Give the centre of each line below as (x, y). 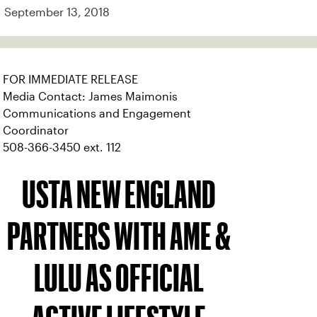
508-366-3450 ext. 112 (62, 148)
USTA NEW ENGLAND (119, 194)
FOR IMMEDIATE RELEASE (70, 80)
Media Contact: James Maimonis (90, 97)
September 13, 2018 (57, 12)
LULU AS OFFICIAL (119, 278)
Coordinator (36, 131)
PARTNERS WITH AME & (119, 236)
